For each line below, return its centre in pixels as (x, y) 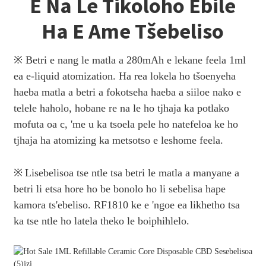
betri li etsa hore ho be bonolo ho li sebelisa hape (119, 189)
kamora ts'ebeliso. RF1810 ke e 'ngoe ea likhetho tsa (126, 205)
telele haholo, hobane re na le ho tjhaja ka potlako (121, 108)
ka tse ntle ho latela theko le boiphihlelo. (101, 221)
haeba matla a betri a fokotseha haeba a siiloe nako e (127, 92)
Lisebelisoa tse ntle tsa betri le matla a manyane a (132, 172)
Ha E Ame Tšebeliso (133, 31)
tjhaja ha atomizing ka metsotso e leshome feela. (118, 140)
